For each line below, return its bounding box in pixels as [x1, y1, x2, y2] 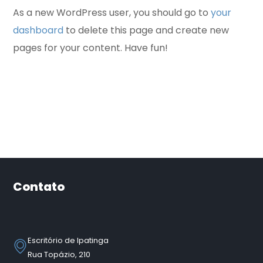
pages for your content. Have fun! [13, 41, 168, 55]
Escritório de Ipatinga [28, 235, 109, 247]
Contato [13, 178, 65, 195]
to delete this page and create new [63, 23, 230, 37]
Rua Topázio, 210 [28, 249, 91, 261]
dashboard [13, 23, 64, 37]
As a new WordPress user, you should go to [13, 6, 211, 19]
